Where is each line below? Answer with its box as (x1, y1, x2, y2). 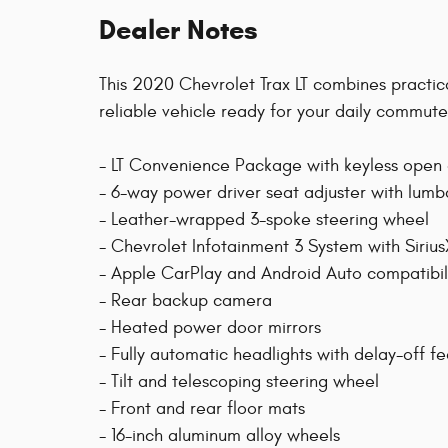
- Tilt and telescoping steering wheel (99, 371, 379, 393)
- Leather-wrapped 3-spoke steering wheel (99, 209, 429, 231)
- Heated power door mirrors (99, 317, 321, 339)
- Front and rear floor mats (99, 398, 305, 420)
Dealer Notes (99, 13, 258, 48)
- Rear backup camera (99, 290, 272, 312)
